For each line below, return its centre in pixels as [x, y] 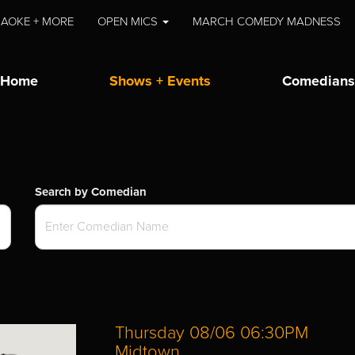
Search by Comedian [91, 191]
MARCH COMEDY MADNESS [267, 21]
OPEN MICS [130, 21]
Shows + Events [160, 81]
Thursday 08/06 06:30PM [211, 332]
